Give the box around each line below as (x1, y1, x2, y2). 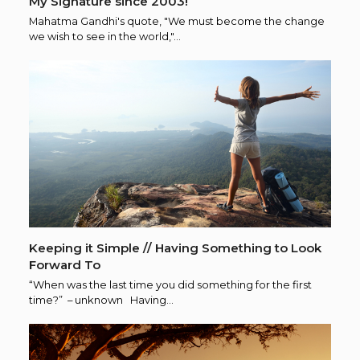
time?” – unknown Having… (29, 292, 174, 306)
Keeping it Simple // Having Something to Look (29, 239, 321, 256)
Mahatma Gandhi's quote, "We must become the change (29, 14, 325, 27)
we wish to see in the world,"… (29, 29, 181, 43)
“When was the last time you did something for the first (29, 277, 312, 291)
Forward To (29, 256, 100, 272)
